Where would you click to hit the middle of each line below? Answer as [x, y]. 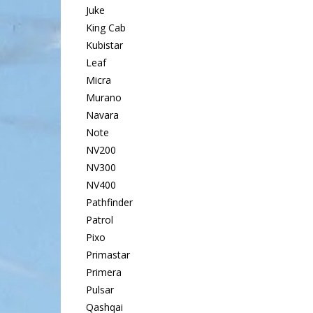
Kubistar [104, 45]
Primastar [108, 255]
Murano [103, 98]
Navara [102, 115]
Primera [103, 272]
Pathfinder [109, 203]
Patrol [99, 220]
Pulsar [100, 290]
